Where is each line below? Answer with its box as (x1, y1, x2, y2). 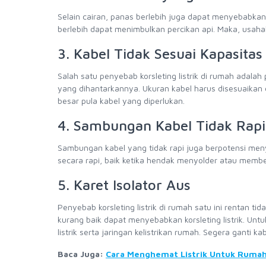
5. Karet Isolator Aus (58, 176, 191, 193)
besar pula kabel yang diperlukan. (58, 96, 185, 106)
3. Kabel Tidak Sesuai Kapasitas (58, 45, 262, 62)
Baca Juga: (58, 249, 106, 259)
